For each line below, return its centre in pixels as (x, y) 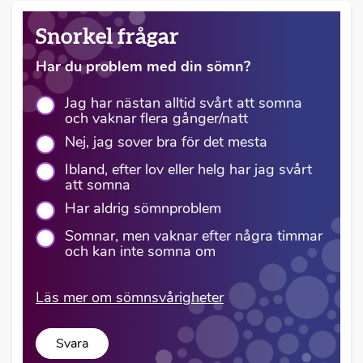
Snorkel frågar (107, 36)
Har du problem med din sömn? (143, 66)
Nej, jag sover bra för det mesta (166, 141)
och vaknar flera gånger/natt (156, 118)
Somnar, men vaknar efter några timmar (194, 235)
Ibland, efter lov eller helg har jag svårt (188, 169)
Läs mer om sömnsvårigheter (130, 297)
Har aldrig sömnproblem (143, 208)
